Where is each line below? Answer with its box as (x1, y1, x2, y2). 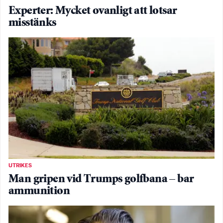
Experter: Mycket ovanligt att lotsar (8, 5, 177, 17)
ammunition (8, 185, 70, 197)
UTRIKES (8, 162, 32, 169)
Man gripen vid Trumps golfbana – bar (8, 173, 194, 185)
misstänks (8, 17, 56, 29)
